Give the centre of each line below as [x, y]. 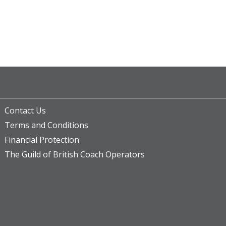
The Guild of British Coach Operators [75, 154]
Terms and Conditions [46, 125]
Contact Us [25, 110]
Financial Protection [42, 140]
